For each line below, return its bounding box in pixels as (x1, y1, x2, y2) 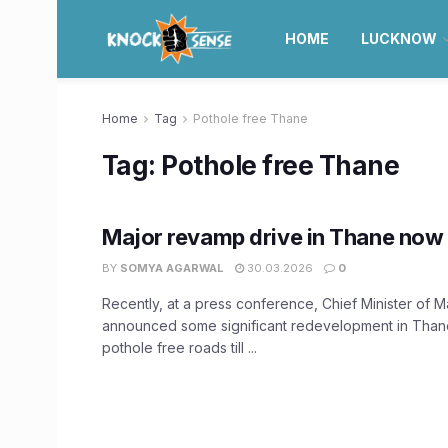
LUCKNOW (360, 30, 437, 47)
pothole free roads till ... (102, 339, 257, 356)
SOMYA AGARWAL (120, 261, 224, 275)
